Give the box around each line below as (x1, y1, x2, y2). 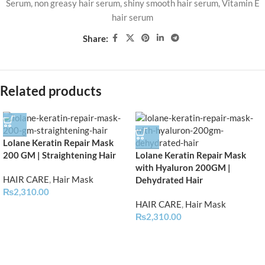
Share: (82, 33, 108, 44)
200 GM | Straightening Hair (3, 150, 116, 160)
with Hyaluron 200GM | (135, 162, 231, 173)
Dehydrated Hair (135, 174, 203, 185)
